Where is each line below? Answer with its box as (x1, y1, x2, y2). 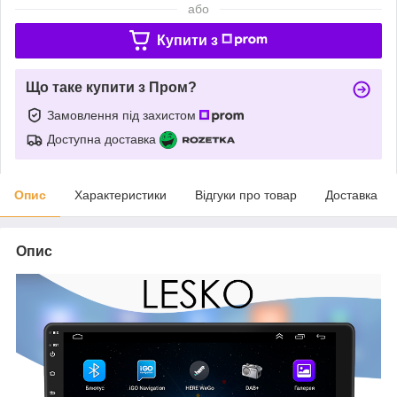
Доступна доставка (47, 131, 156, 146)
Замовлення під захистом (47, 107, 199, 122)
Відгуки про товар (195, 187, 297, 202)
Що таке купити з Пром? (26, 79, 197, 95)
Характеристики (74, 187, 167, 202)
